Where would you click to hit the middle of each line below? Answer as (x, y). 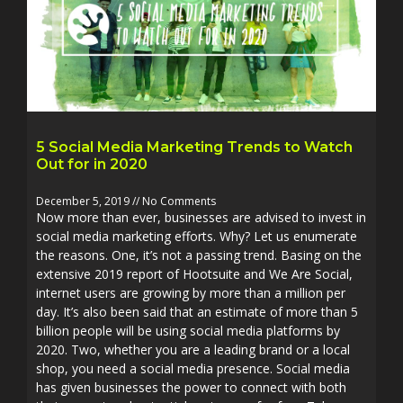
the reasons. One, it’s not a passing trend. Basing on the (199, 255)
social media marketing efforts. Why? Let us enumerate (197, 236)
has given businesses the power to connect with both (191, 387)
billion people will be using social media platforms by (188, 331)
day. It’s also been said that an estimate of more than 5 (197, 312)
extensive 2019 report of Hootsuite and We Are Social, (194, 274)
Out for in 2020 (92, 164)
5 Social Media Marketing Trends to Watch (194, 147)
